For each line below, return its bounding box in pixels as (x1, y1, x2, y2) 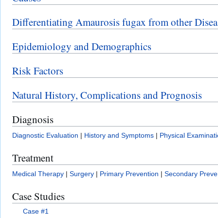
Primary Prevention (100, 169, 159, 178)
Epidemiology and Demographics (12, 39, 151, 53)
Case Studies (12, 189, 65, 203)
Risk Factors (12, 63, 63, 77)
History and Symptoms (84, 131, 154, 139)
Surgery (70, 169, 94, 178)
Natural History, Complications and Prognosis (12, 88, 202, 102)
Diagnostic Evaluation (12, 131, 78, 139)
